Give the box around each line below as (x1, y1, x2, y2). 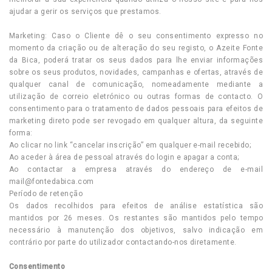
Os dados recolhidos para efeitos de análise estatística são (9, 202, 263, 210)
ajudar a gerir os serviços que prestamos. (9, 7, 161, 16)
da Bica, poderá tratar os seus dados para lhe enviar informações (9, 56, 263, 64)
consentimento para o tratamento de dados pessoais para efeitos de (9, 104, 263, 113)
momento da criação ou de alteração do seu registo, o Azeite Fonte (9, 44, 263, 52)
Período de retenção (9, 189, 83, 198)
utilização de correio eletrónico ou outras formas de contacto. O (9, 92, 263, 101)
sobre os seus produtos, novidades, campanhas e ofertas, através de (9, 68, 263, 76)
